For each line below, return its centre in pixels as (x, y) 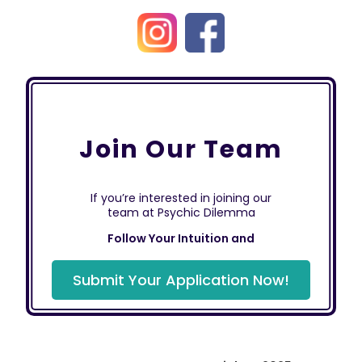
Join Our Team (181, 149)
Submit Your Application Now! (181, 280)
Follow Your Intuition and (181, 238)
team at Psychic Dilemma (181, 213)
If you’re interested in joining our (181, 198)
